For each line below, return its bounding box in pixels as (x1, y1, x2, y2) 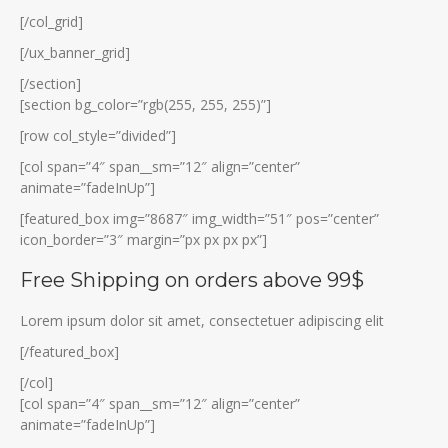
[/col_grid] (20, 11, 83, 31)
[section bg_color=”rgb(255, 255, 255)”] (20, 94, 271, 114)
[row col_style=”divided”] (20, 125, 176, 145)
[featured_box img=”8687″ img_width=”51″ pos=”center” (20, 208, 379, 228)
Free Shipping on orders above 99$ (20, 267, 364, 292)
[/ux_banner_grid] (20, 42, 130, 62)
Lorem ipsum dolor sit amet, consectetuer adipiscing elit (20, 310, 384, 330)
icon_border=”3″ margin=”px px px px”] (20, 229, 267, 249)
